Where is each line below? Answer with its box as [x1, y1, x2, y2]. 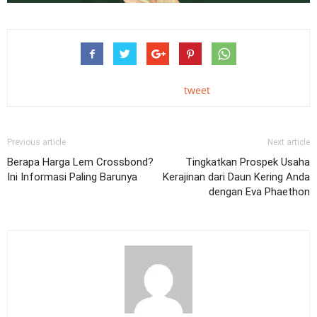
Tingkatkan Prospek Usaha [185, 155, 310, 168]
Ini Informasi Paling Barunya [7, 170, 137, 183]
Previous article [7, 137, 66, 147]
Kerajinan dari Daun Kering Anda [163, 170, 310, 183]
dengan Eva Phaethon [209, 185, 310, 198]
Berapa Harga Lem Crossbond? [7, 155, 154, 168]
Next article [267, 137, 310, 147]
